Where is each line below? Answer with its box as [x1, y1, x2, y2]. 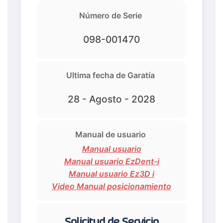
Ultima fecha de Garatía [66, 70, 155, 80]
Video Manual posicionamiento [52, 181, 171, 192]
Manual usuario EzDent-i [64, 156, 159, 167]
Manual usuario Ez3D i [69, 169, 154, 179]
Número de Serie [79, 10, 142, 21]
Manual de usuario [75, 129, 146, 140]
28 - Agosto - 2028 [68, 93, 155, 105]
